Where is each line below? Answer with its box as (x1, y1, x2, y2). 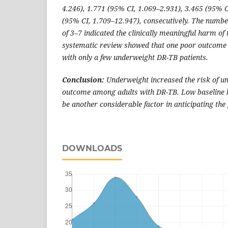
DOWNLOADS (62, 143, 122, 153)
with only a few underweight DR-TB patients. (62, 52, 208, 62)
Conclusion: (62, 74, 106, 84)
